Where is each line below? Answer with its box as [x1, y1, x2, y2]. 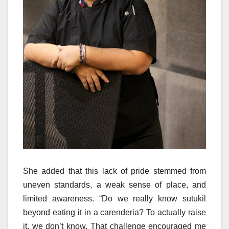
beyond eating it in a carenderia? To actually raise [23, 208, 206, 217]
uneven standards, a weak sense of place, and [23, 180, 206, 190]
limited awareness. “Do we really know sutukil [23, 194, 206, 203]
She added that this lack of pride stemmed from [23, 167, 206, 176]
